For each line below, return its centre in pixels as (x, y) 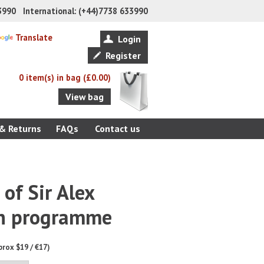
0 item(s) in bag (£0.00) (65, 77)
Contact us (117, 128)
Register (123, 55)
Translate (34, 37)
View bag (85, 97)
